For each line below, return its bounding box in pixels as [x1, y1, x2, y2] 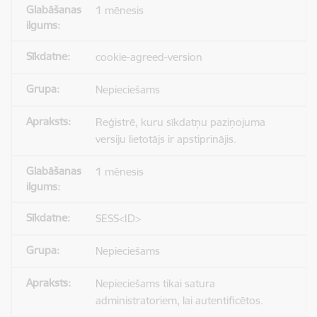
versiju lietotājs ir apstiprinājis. [95, 132, 236, 146]
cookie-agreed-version [95, 50, 202, 64]
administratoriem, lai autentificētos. [95, 294, 263, 307]
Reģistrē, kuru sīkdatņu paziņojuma [95, 115, 265, 129]
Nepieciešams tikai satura [95, 277, 215, 290]
